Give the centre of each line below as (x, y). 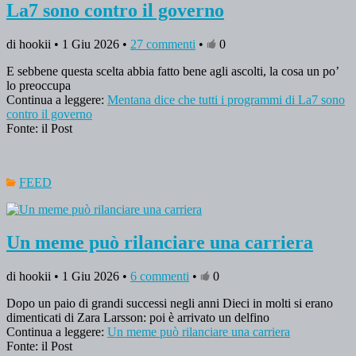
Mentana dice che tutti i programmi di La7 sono (226, 99)
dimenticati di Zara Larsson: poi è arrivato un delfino (138, 318)
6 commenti (160, 277)
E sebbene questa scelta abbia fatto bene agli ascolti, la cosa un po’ (172, 71)
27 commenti (163, 44)
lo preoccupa (39, 85)
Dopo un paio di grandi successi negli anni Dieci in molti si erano (170, 304)
